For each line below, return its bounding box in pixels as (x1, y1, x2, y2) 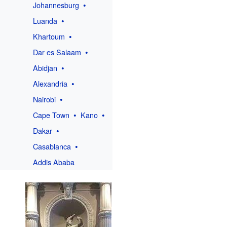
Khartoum (33, 31, 65, 42)
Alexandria (33, 78, 68, 89)
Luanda (33, 15, 58, 26)
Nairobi (33, 94, 56, 105)
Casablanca (33, 141, 71, 152)
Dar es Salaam (33, 47, 82, 58)
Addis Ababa (33, 157, 75, 168)
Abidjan (33, 62, 58, 73)
